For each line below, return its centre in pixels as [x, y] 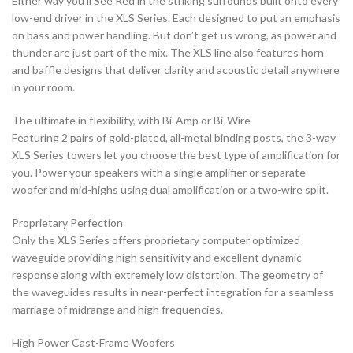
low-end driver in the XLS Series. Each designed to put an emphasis [176, 18]
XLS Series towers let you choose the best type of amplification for [176, 155]
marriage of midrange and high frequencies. [117, 310]
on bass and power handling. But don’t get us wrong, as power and [174, 35]
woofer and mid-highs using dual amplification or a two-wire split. [170, 190]
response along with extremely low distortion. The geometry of [167, 275]
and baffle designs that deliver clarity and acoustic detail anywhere [176, 70]
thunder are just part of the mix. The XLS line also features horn [168, 53]
